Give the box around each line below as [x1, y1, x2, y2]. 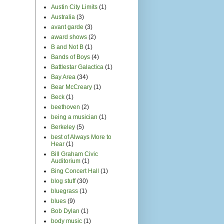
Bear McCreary [51, 83, 92, 90]
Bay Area [51, 73, 75, 80]
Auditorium [51, 157, 80, 164]
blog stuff [51, 177, 75, 184]
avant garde [51, 23, 83, 30]
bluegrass [51, 187, 78, 194]
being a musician [51, 113, 97, 120]
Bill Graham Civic [51, 150, 98, 157]
